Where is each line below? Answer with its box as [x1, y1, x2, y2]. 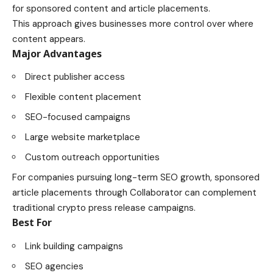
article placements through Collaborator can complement [12, 186, 257, 199]
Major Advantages [12, 46, 102, 60]
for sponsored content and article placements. [12, 2, 210, 15]
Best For [12, 216, 52, 230]
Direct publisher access [25, 71, 125, 83]
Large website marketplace [25, 131, 140, 144]
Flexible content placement [25, 91, 141, 104]
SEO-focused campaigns [25, 111, 130, 124]
